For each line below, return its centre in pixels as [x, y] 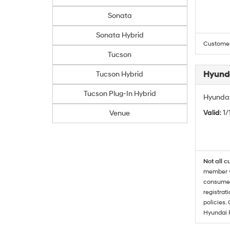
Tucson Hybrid [120, 74]
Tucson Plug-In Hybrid [120, 94]
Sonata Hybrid [120, 35]
